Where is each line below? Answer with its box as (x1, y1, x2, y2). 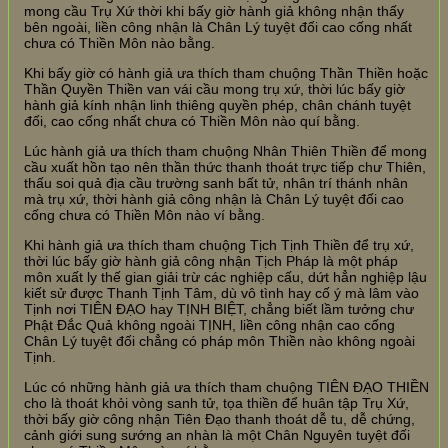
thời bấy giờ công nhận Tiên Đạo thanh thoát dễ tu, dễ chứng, (24, 410, 415, 427)
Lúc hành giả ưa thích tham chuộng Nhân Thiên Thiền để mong (24, 142, 427, 159)
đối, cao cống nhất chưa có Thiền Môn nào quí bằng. (24, 112, 360, 129)
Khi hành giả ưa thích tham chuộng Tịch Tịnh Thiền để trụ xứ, (24, 236, 414, 253)
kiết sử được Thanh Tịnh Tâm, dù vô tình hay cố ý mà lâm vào (24, 284, 419, 301)
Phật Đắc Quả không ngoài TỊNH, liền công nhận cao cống (24, 316, 395, 333)
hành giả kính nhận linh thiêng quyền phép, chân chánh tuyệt (24, 96, 411, 113)
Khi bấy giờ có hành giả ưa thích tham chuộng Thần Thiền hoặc (24, 64, 428, 81)
